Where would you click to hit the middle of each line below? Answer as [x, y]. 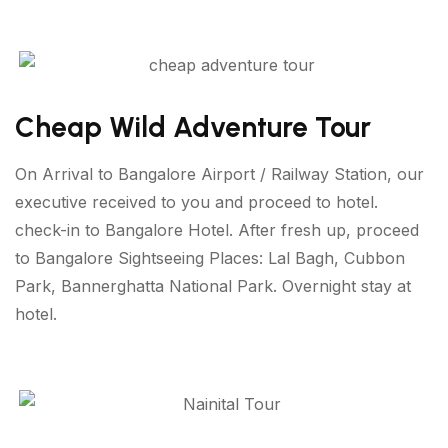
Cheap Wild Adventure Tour [193, 126]
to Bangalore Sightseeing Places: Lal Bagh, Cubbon [210, 257]
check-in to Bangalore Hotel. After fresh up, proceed [217, 229]
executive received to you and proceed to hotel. [196, 201]
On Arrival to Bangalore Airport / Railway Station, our [219, 173]
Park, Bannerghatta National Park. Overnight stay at [213, 285]
